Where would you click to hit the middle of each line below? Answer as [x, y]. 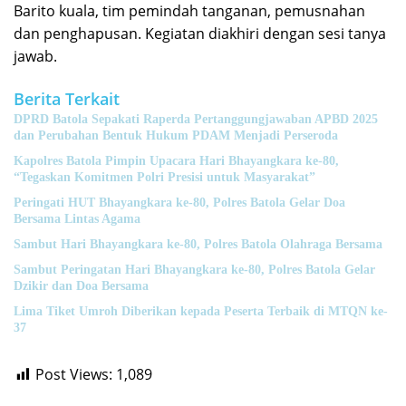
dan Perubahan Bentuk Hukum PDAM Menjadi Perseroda [176, 135]
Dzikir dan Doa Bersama [81, 286]
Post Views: [74, 374]
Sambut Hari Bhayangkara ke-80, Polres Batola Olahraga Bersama [198, 244]
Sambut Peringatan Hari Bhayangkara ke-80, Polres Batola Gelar [194, 270]
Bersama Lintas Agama [77, 219]
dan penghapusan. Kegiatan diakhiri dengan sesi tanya [200, 34]
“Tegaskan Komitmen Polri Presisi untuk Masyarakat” [164, 177]
